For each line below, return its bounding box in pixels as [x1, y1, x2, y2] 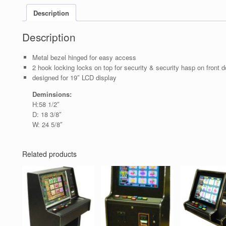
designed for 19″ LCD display [32, 73, 117, 83]
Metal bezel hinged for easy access [32, 52, 136, 63]
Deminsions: [32, 89, 72, 99]
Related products [22, 149, 77, 159]
